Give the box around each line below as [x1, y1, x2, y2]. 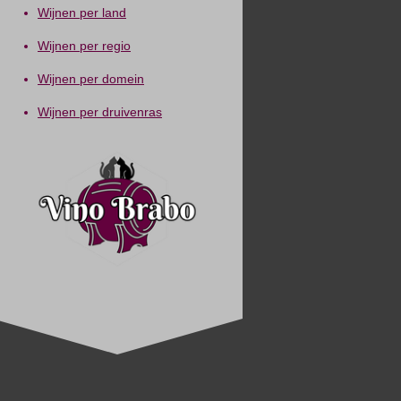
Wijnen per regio [38, 38, 131, 53]
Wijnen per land [38, 5, 126, 20]
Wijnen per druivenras [38, 105, 162, 119]
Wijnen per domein [38, 72, 144, 86]
